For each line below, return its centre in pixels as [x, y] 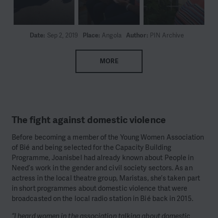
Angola [112, 35]
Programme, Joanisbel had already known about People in [103, 158]
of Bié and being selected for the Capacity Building [92, 148]
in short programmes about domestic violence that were [100, 189]
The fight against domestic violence [89, 120]
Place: [92, 35]
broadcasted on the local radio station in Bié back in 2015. [102, 199]
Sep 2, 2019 [63, 35]
